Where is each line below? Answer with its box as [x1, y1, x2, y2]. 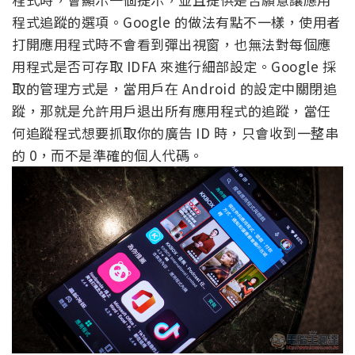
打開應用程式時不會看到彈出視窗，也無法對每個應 [12, 34, 331, 55]
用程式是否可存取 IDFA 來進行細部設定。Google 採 [12, 56, 336, 77]
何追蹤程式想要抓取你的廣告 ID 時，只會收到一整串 [12, 123, 338, 143]
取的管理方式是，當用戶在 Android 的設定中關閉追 [12, 78, 337, 99]
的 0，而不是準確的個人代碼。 [12, 145, 204, 166]
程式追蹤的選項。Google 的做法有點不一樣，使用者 [12, 12, 341, 32]
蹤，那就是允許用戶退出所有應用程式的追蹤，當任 [12, 101, 331, 121]
